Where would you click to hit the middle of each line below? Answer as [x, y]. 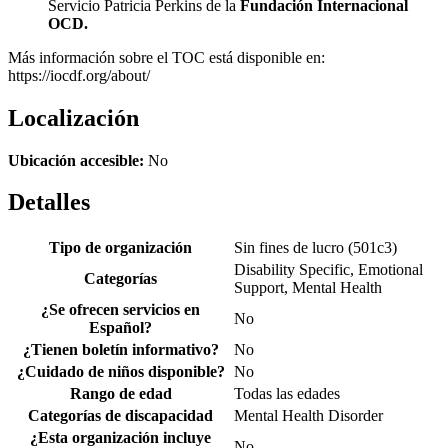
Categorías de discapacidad [120, 416]
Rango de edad [120, 394]
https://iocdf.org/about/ [79, 75]
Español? [120, 328]
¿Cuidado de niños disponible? [120, 372]
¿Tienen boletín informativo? [120, 350]
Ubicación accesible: [76, 160]
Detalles [49, 202]
